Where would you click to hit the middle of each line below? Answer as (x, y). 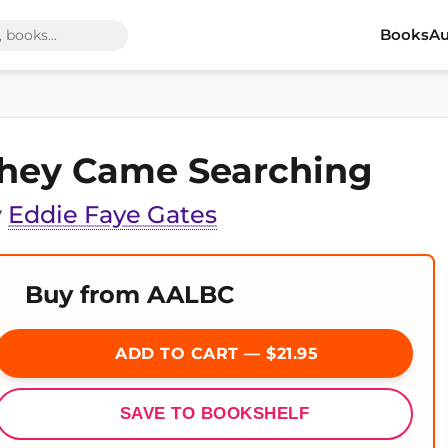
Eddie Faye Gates (112, 214)
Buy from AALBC (129, 294)
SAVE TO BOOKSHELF (214, 413)
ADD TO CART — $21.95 (214, 353)
